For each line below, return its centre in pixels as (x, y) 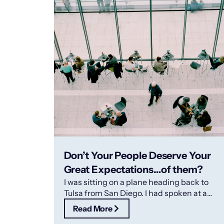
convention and (93, 204)
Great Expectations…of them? (133, 170)
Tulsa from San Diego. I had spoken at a (135, 193)
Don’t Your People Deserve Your (137, 156)
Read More (92, 209)
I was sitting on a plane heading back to (136, 182)
